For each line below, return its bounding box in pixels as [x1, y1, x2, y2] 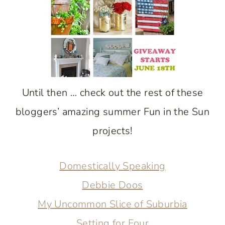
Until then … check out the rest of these [22, 86, 203, 99]
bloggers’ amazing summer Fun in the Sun [15, 105, 210, 119]
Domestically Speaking [59, 159, 166, 173]
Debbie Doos [82, 178, 143, 192]
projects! [92, 124, 133, 138]
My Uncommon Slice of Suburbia [38, 197, 187, 211]
